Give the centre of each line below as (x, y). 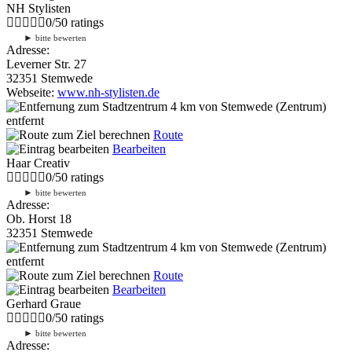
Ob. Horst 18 (39, 218)
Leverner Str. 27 (46, 64)
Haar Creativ (38, 163)
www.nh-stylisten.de (108, 92)
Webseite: (32, 92)
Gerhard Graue (44, 303)
